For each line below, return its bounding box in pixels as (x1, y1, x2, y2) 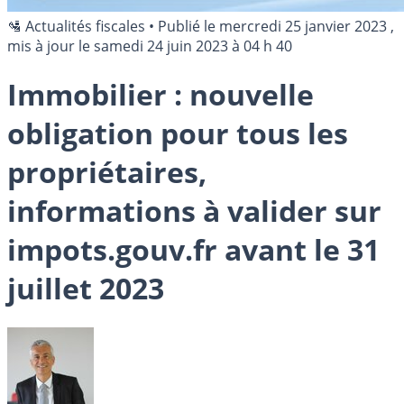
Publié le (158, 16, 219, 36)
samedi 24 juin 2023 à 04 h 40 (94, 36, 292, 56)
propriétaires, (7, 152, 207, 192)
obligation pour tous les (7, 114, 348, 153)
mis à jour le (7, 36, 94, 56)
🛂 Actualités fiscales (7, 16, 145, 36)
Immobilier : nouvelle (7, 75, 314, 115)
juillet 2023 (7, 269, 164, 308)
